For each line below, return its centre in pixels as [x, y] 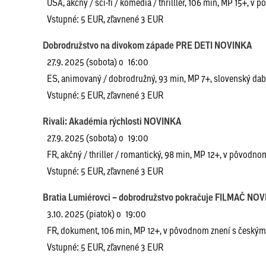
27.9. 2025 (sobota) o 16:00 [98, 61]
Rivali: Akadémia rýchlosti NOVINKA [112, 121]
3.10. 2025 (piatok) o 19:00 [96, 213]
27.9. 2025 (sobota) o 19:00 [98, 137]
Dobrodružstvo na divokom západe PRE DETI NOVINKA [147, 45]
